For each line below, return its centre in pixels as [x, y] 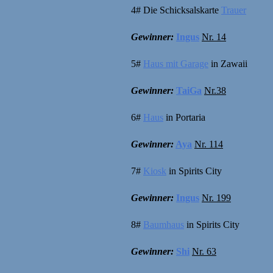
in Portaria [184, 117]
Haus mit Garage [176, 63]
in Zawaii [228, 63]
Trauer [234, 10]
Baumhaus [164, 224]
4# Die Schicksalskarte [176, 10]
